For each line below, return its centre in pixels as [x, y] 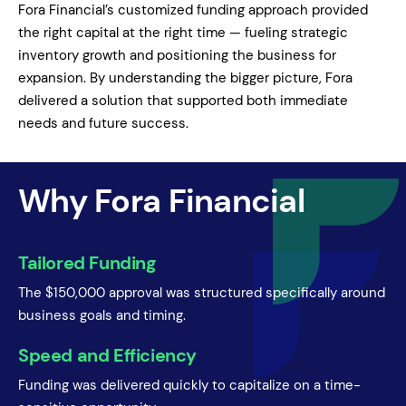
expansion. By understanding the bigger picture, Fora [185, 77]
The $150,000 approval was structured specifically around [202, 292]
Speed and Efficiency [107, 355]
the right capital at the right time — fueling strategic [183, 32]
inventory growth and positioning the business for [177, 55]
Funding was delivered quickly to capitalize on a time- [189, 385]
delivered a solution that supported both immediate [183, 100]
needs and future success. [103, 123]
